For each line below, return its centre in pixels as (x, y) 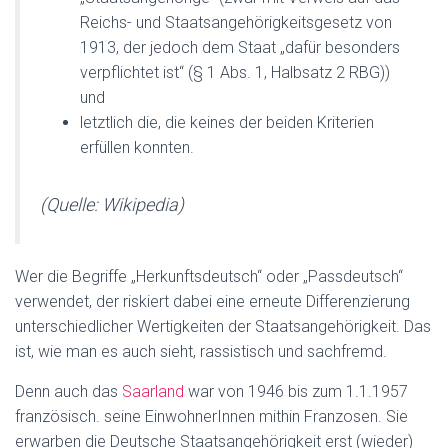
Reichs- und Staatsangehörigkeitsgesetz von (236, 22)
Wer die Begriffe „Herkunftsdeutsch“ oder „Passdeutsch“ (209, 276)
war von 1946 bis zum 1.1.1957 (296, 391)
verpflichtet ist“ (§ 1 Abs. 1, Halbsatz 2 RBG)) (235, 72)
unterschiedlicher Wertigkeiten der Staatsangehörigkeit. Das (223, 326)
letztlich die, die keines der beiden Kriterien (227, 122)
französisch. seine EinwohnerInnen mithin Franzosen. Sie (211, 416)
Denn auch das (68, 391)
